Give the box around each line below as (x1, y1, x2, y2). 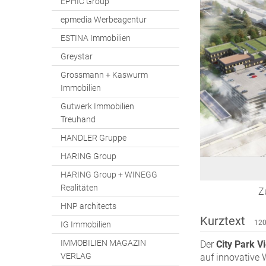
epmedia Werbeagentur (61, 15, 147, 24)
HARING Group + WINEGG (61, 170, 157, 179)
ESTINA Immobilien (61, 33, 131, 43)
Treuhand (61, 115, 96, 124)
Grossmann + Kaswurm (61, 70, 148, 80)
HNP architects (61, 201, 116, 211)
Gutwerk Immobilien (61, 102, 134, 111)
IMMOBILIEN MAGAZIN (61, 238, 146, 248)
